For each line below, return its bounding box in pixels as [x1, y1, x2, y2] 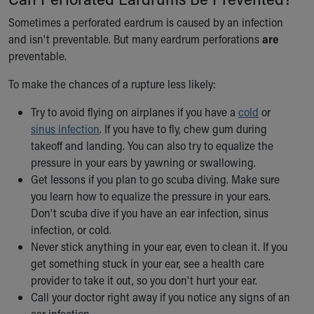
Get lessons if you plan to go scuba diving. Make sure [31, 172, 280, 186]
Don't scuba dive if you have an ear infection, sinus [31, 205, 268, 220]
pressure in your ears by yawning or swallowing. [31, 155, 256, 170]
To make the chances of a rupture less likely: [8, 76, 216, 91]
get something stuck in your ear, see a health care [31, 256, 264, 271]
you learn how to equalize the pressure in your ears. [31, 189, 271, 203]
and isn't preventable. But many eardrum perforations [8, 32, 262, 46]
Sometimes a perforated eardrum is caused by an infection [8, 15, 283, 29]
